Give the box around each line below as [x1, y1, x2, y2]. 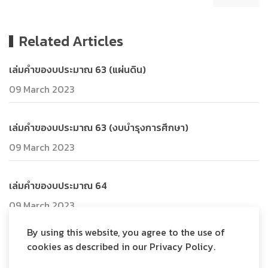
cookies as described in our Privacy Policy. [27, 239, 215, 254]
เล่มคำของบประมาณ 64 [9, 178, 107, 193]
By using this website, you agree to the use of [27, 225, 225, 239]
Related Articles [19, 31, 124, 51]
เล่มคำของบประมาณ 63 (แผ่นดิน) [9, 62, 146, 77]
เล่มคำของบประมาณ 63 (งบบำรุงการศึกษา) [9, 120, 188, 135]
